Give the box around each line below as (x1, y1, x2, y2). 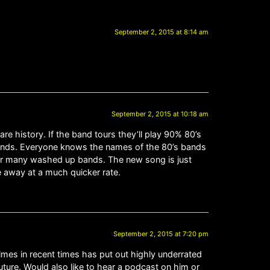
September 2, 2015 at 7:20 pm (113, 229, 209, 238)
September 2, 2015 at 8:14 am (115, 27, 209, 36)
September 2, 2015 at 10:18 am (111, 109, 209, 118)
